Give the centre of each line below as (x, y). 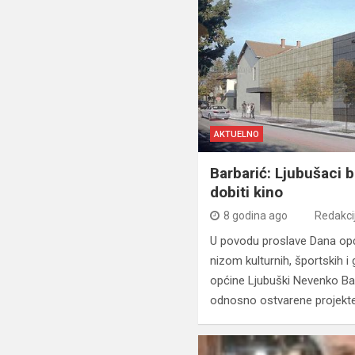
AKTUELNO (237, 135)
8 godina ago (256, 216)
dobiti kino (247, 193)
